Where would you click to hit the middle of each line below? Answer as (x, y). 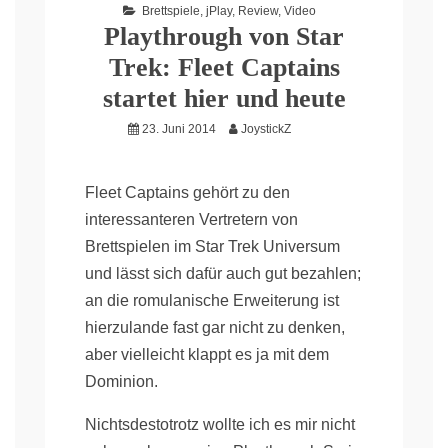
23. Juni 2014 (178, 128)
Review (257, 10)
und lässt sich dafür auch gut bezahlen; (223, 273)
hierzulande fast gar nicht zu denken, (215, 327)
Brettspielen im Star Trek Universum (212, 246)
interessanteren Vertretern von (191, 219)
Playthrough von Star (224, 36)
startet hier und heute (224, 98)
